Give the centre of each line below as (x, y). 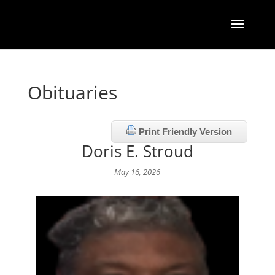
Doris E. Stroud (137, 151)
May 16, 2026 (137, 172)
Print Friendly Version (184, 132)
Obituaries (72, 92)
